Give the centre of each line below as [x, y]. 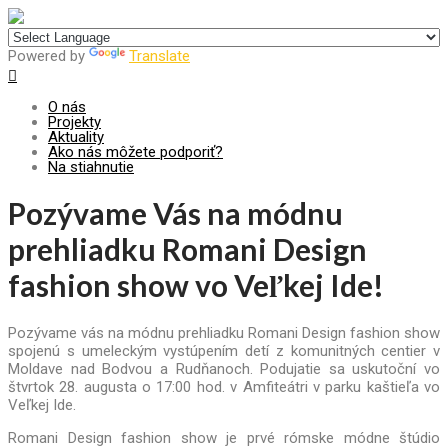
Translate [159, 56]
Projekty [74, 122]
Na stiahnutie [91, 167]
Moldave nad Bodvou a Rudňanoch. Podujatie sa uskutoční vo [224, 369]
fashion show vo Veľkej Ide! [196, 285]
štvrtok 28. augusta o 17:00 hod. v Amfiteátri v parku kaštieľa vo [224, 387]
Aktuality [76, 137]
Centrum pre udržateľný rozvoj [128, 19]
